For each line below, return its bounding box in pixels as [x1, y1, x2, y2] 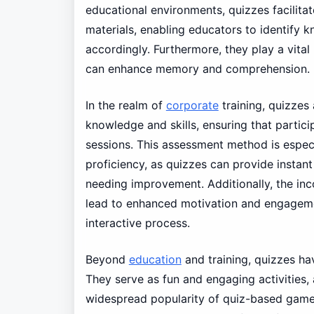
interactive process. [85, 215, 190, 230]
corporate [165, 97, 219, 112]
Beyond [85, 252, 129, 266]
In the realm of [85, 97, 166, 112]
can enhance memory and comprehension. [85, 61, 310, 76]
